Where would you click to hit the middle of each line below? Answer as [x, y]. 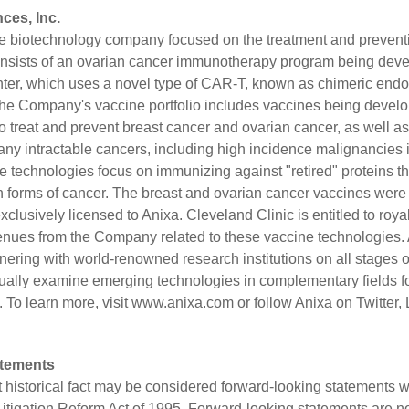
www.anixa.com [183, 303]
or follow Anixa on [295, 303]
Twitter [377, 303]
